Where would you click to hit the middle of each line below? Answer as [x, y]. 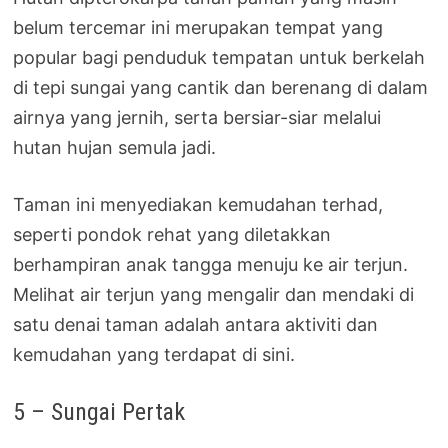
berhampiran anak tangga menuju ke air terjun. [211, 264]
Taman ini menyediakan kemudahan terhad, [198, 204]
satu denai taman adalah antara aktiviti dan [196, 324]
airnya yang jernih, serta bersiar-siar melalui [197, 117]
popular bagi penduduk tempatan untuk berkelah [219, 57]
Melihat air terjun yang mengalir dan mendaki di [214, 294]
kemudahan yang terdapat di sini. [154, 354]
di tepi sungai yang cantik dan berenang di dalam [221, 87]
